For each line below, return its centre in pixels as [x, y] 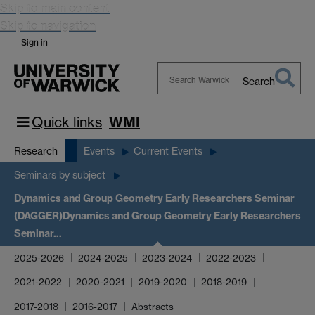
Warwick [178, 117]
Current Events [168, 150]
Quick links [67, 122]
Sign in [34, 43]
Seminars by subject [60, 175]
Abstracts [153, 306]
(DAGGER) [38, 216]
